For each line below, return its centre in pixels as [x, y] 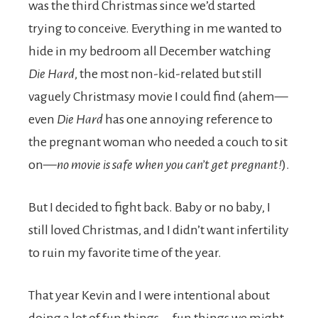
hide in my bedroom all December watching [150, 51]
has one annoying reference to [188, 119]
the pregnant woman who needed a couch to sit [158, 142]
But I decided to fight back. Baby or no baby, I [149, 207]
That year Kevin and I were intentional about [149, 295]
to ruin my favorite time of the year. [125, 253]
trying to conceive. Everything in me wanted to [155, 28]
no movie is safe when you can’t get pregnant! [169, 165]
